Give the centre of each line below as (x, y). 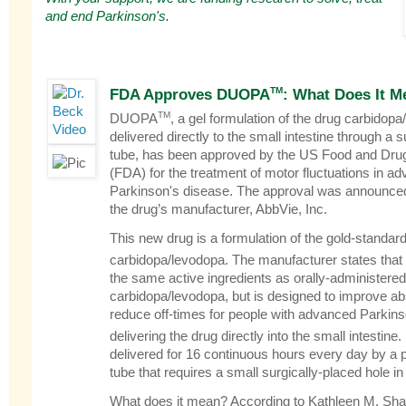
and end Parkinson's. (107, 15)
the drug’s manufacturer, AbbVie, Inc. (218, 208)
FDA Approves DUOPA (190, 94)
